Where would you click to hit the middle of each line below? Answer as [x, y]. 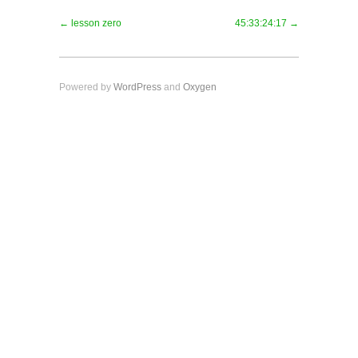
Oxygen [200, 88]
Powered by [86, 88]
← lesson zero [90, 24]
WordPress [137, 88]
